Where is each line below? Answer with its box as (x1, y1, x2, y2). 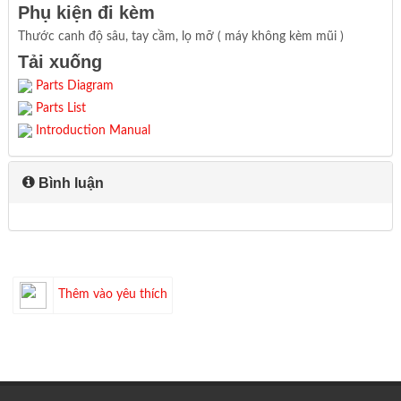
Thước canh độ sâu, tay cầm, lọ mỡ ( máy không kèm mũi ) (17, 30, 344, 43)
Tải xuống (17, 51, 102, 72)
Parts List (35, 101, 86, 115)
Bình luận (34, 175, 104, 191)
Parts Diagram (35, 79, 114, 92)
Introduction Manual (35, 124, 150, 137)
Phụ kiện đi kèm (17, 2, 155, 22)
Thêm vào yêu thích (57, 288, 167, 302)
